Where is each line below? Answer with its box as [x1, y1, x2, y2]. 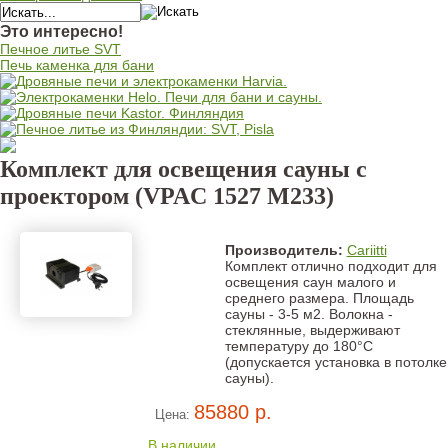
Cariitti [346, 242, 387, 258]
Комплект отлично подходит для [224, 258, 437, 274]
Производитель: [224, 242, 347, 258]
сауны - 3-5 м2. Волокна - [224, 306, 393, 322]
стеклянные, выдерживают [224, 322, 400, 338]
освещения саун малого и [224, 274, 396, 290]
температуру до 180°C [224, 338, 373, 354]
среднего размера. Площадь [224, 290, 414, 306]
